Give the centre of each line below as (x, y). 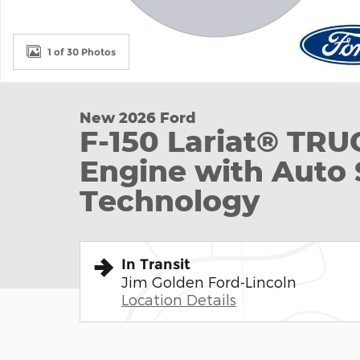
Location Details (179, 299)
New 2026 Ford (138, 117)
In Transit (156, 264)
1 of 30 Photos (82, 51)
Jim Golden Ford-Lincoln (209, 282)
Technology (170, 200)
